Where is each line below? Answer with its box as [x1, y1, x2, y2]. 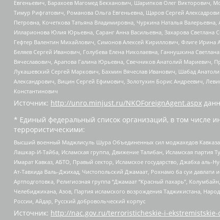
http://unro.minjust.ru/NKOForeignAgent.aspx [51, 98, 202, 108]
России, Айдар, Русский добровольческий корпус [14, 197, 145, 205]
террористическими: [14, 125, 85, 135]
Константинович [14, 87, 58, 95]
